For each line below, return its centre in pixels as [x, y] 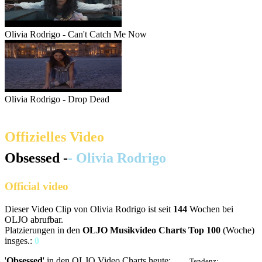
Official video [37, 187]
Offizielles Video [54, 137]
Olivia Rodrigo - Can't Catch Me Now [76, 35]
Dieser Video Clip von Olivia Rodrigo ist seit [89, 209]
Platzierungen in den [44, 230]
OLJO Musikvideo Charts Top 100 [151, 230]
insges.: [20, 241]
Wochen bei [210, 209]
